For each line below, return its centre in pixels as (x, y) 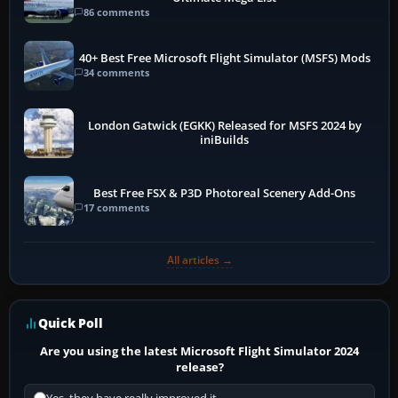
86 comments (116, 12)
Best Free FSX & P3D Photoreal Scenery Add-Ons (225, 194)
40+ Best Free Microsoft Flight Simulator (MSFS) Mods (224, 59)
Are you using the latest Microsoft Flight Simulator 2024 (200, 350)
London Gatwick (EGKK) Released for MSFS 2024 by (224, 125)
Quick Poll (71, 322)
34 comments (116, 73)
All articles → (199, 259)
